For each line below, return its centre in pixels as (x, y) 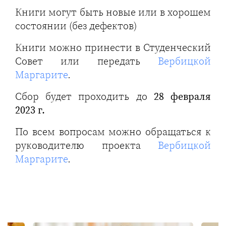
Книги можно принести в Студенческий (113, 47)
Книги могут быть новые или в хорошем (113, 12)
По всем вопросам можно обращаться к (113, 132)
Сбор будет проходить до (84, 96)
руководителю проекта (87, 145)
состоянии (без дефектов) (76, 26)
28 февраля (182, 96)
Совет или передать (87, 61)
